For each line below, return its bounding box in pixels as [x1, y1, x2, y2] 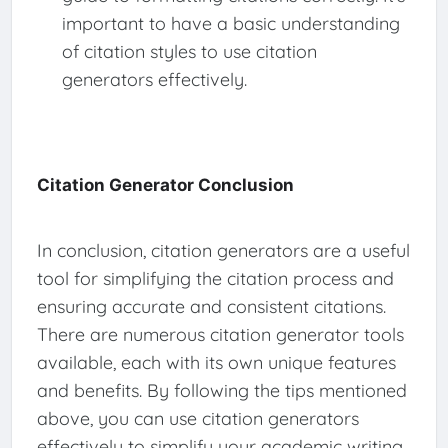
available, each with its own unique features [36, 350, 396, 374]
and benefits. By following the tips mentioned [36, 378, 407, 402]
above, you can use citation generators [36, 406, 359, 430]
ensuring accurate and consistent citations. [36, 294, 386, 318]
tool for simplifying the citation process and [36, 266, 394, 290]
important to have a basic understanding [61, 11, 400, 35]
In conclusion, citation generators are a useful [36, 238, 410, 262]
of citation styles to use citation [61, 39, 317, 63]
